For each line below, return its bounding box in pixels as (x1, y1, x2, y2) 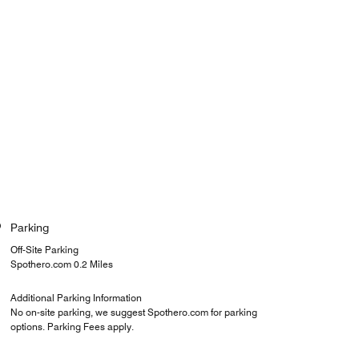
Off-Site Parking (10, 244, 79, 256)
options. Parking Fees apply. (10, 321, 134, 333)
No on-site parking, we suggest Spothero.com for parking (10, 306, 257, 319)
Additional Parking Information (10, 292, 142, 305)
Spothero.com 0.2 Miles (10, 258, 113, 271)
